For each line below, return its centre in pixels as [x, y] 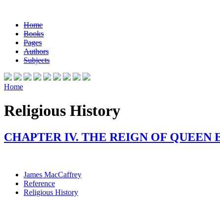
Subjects [37, 60]
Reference [39, 183]
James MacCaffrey [53, 174]
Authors [36, 51]
